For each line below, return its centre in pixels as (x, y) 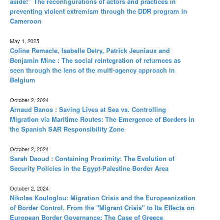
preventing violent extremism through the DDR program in (98, 11)
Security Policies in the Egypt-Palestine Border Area (89, 168)
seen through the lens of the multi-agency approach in (92, 70)
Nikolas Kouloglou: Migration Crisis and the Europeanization (103, 197)
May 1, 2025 (25, 41)
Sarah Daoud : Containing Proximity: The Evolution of (92, 158)
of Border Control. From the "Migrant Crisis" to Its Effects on (102, 207)
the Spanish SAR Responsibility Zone (67, 129)
